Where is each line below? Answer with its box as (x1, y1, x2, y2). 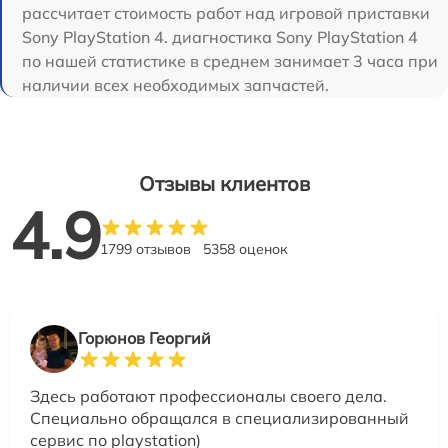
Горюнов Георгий (78, 328, 211, 349)
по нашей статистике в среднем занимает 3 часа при (22, 51, 438, 72)
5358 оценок (203, 240, 288, 259)
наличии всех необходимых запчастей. (22, 75, 329, 96)
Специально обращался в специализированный (30, 408, 409, 429)
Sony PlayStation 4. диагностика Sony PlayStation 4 (22, 27, 418, 48)
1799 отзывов (100, 240, 191, 259)
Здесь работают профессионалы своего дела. (30, 386, 387, 407)
